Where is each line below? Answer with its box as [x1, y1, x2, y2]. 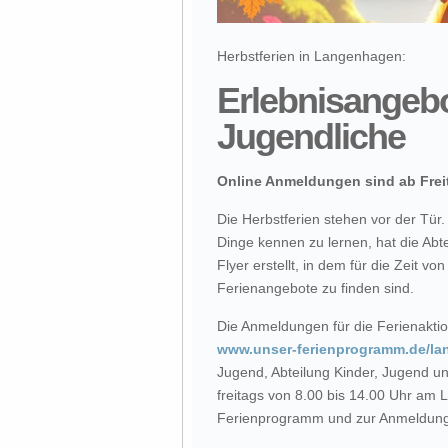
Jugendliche [217, 116, 405, 157]
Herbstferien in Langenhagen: [217, 48, 406, 64]
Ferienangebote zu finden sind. [217, 280, 414, 296]
